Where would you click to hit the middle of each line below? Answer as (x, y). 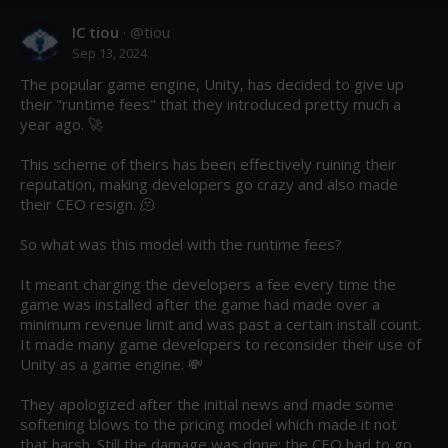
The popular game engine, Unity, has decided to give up (212, 83)
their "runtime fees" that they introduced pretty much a (210, 103)
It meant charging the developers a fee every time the (208, 283)
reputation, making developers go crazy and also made (209, 183)
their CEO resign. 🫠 (87, 203)
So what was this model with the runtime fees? (181, 243)
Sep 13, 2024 (109, 52)
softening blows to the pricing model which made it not (208, 423)
